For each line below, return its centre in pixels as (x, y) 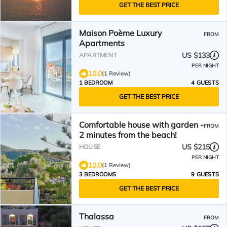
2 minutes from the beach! (128, 135)
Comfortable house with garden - (141, 125)
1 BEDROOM (96, 83)
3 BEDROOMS (98, 174)
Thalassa (97, 216)
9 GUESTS (205, 174)
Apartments (102, 43)
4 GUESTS (205, 83)
